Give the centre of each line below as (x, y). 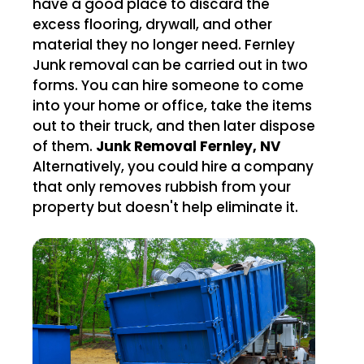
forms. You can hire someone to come (168, 85)
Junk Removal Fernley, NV (188, 146)
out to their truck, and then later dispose (174, 126)
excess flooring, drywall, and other (152, 24)
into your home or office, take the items (172, 105)
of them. (64, 146)
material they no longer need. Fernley (139, 44)
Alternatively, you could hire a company (173, 166)
